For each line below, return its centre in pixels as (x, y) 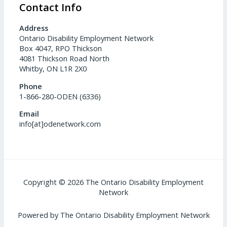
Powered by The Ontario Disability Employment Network (113, 215)
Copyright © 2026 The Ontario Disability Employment (113, 182)
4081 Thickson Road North (64, 59)
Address (34, 28)
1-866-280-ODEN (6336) (60, 96)
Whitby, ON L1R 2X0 (53, 69)
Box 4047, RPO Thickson (61, 48)
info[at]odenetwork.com (60, 124)
